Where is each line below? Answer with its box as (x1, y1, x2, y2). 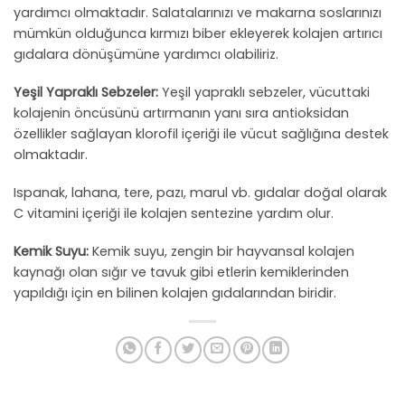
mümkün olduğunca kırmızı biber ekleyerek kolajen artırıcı (14, 24, 382, 43)
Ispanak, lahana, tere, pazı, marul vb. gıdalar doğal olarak (14, 183, 387, 202)
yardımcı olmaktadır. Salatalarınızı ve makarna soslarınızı (14, 4, 381, 23)
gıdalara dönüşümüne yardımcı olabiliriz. (14, 45, 278, 64)
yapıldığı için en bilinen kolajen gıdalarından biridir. (14, 283, 336, 302)
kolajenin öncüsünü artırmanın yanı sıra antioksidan (14, 104, 349, 123)
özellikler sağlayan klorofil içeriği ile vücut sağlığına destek (14, 125, 389, 144)
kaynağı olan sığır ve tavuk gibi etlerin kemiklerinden (14, 262, 349, 281)
